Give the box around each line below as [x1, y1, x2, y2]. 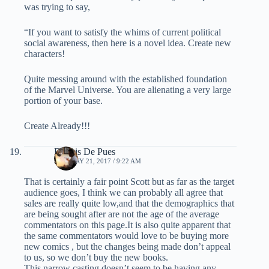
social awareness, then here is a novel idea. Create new [24, 38, 231, 49]
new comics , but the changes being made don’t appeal [24, 241, 231, 252]
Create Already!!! [24, 121, 90, 131]
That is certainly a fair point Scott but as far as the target [24, 177, 234, 187]
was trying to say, [24, 2, 90, 13]
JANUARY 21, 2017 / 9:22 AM [54, 157, 141, 165]
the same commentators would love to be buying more [24, 231, 229, 241]
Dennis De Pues [54, 147, 115, 157]
